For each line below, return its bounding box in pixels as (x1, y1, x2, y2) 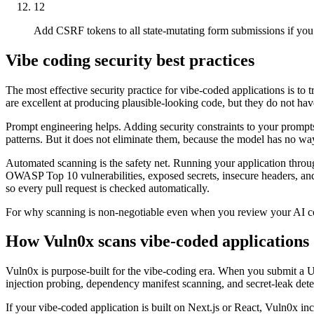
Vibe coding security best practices (6, 50, 254, 69)
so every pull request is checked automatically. (6, 182, 210, 194)
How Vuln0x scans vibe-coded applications (6, 232, 309, 251)
